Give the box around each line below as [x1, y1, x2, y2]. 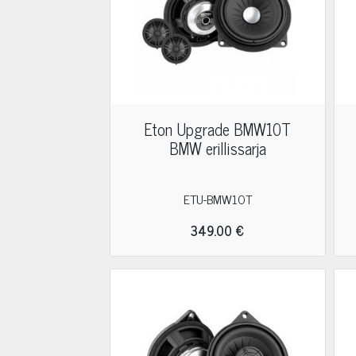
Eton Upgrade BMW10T [144, 116, 292, 142]
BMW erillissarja [168, 135, 266, 161]
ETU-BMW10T [183, 188, 252, 209]
